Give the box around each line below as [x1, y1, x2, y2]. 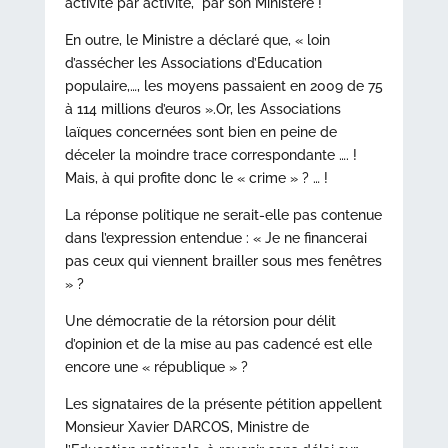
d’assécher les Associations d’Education [64, 55, 322, 71]
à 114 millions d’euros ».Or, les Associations [64, 101, 341, 117]
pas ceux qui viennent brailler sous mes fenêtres [64, 253, 382, 269]
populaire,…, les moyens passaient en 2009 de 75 [64, 78, 383, 94]
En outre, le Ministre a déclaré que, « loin [64, 32, 330, 48]
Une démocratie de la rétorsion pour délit [64, 313, 336, 329]
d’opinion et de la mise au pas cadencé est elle [64, 336, 372, 352]
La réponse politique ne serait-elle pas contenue [64, 207, 382, 223]
